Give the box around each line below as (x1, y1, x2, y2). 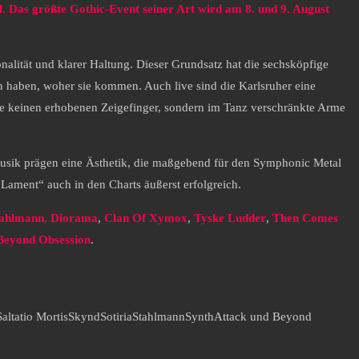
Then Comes (272, 212, 338, 225)
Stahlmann (132, 310, 185, 324)
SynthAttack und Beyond (185, 310, 312, 324)
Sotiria (100, 310, 132, 324)
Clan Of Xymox (104, 212, 188, 225)
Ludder (228, 212, 266, 225)
